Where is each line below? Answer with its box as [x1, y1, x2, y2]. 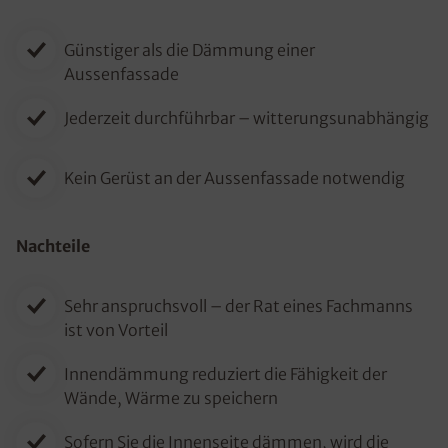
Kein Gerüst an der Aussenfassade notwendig [64, 168, 405, 188]
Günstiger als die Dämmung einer [64, 40, 315, 60]
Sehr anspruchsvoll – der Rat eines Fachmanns [64, 296, 413, 316]
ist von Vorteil [64, 320, 168, 340]
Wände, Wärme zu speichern [64, 388, 278, 408]
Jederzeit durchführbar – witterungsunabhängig [64, 108, 429, 128]
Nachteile [16, 236, 90, 256]
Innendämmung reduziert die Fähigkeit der [64, 364, 387, 384]
